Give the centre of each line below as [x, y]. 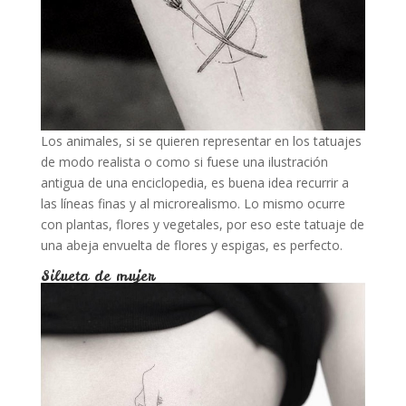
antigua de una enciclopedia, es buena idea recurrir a [194, 183]
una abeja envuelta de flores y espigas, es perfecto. [191, 245]
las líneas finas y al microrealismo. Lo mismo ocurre [193, 203]
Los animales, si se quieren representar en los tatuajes [201, 141]
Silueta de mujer [97, 275]
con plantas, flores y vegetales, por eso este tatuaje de [202, 224]
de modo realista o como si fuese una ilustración [184, 162]
